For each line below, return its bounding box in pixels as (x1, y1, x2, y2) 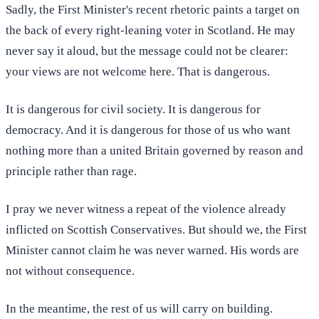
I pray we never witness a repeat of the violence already (6, 202, 286, 216)
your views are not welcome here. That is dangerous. (6, 65, 270, 79)
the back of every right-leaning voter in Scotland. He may (6, 23, 296, 38)
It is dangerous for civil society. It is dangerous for (6, 103, 261, 117)
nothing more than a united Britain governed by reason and (6, 144, 303, 158)
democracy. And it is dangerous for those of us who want (6, 123, 291, 137)
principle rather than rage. (6, 164, 137, 179)
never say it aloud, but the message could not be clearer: (6, 44, 288, 58)
